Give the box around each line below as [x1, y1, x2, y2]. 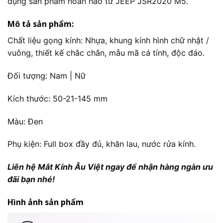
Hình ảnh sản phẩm [7, 197, 84, 208]
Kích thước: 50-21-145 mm [7, 93, 108, 104]
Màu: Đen [7, 116, 43, 126]
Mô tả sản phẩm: [7, 18, 74, 30]
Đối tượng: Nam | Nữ [7, 71, 86, 81]
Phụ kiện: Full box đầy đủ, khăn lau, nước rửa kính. [7, 139, 196, 149]
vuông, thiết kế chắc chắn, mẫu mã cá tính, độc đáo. [7, 48, 205, 58]
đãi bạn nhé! [7, 174, 55, 185]
